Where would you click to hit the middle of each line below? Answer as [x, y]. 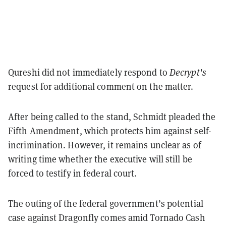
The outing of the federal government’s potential [106, 203]
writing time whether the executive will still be [100, 159]
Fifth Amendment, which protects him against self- [110, 131]
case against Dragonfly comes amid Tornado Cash [107, 217]
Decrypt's [188, 72]
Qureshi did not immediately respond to [89, 72]
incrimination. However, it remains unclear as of [105, 145]
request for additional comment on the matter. [102, 86]
